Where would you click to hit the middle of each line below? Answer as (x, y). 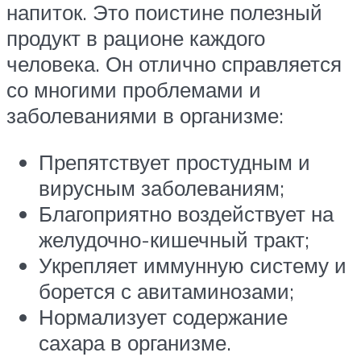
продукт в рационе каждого (136, 37)
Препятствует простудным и (174, 162)
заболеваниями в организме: (145, 115)
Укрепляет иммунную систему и (193, 265)
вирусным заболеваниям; (162, 187)
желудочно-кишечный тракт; (174, 239)
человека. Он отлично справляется (174, 63)
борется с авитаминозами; (166, 290)
